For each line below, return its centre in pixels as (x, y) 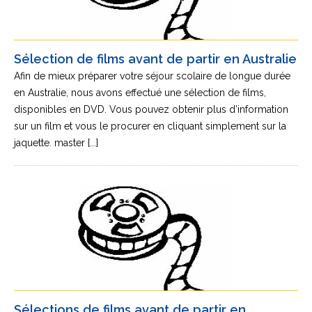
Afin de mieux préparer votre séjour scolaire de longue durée (152, 76)
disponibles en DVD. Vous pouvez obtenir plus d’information (151, 109)
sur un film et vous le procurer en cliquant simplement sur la (150, 126)
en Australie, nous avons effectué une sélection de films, (140, 93)
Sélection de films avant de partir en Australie (155, 59)
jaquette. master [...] (56, 143)
